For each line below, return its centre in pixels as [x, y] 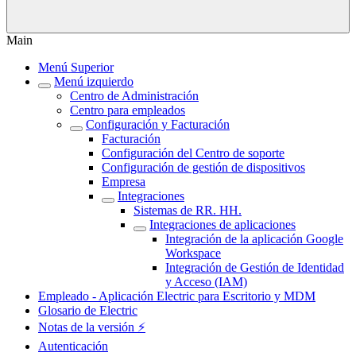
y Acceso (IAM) [206, 282]
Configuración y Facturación [158, 124]
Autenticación [73, 346]
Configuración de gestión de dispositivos [203, 167]
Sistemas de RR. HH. [188, 210]
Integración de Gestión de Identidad [255, 267]
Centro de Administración [134, 96]
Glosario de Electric [88, 310]
